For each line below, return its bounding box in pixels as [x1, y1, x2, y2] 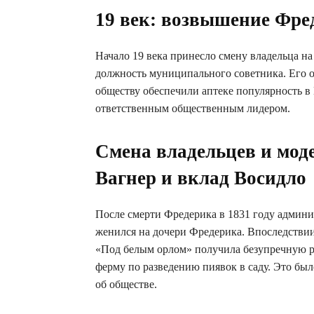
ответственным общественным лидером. [95, 102, 290, 114]
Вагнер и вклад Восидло [95, 168, 306, 189]
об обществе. [95, 278, 157, 290]
